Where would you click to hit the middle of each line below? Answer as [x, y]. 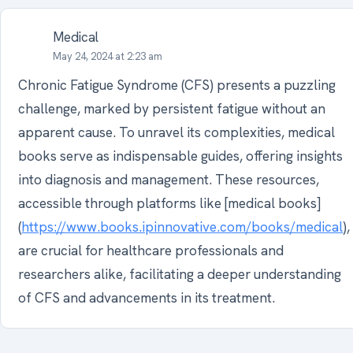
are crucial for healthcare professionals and [151, 251]
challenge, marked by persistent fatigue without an [172, 109]
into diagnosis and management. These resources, [169, 180]
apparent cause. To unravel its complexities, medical [177, 133]
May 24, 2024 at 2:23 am [108, 57]
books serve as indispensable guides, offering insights [181, 156]
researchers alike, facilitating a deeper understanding [180, 275]
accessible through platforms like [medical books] [170, 204]
